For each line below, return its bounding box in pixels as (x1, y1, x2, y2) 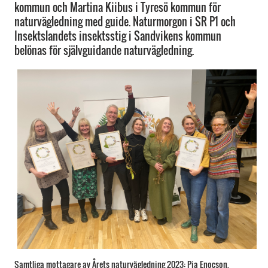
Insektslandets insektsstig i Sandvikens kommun (14, 28, 221, 44)
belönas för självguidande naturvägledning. (14, 42, 194, 58)
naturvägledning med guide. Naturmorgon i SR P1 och (14, 14, 236, 29)
